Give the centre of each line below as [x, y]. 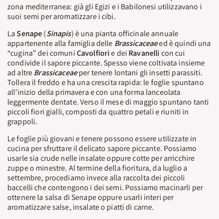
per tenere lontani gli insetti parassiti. [141, 72]
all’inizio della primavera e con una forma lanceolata [94, 92]
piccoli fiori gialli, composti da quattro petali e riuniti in [98, 111]
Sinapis [59, 33]
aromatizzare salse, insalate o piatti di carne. [81, 207]
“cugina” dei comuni [42, 53]
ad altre [21, 72]
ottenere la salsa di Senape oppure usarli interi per [91, 197]
